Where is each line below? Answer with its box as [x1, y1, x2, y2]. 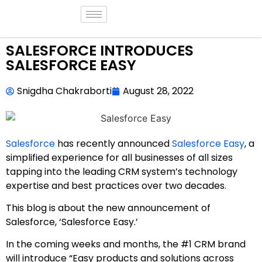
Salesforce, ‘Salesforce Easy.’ [6, 215, 140, 229]
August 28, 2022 [123, 84, 194, 98]
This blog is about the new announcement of [6, 201, 211, 215]
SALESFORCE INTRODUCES [6, 40, 194, 61]
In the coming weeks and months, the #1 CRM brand [6, 237, 246, 251]
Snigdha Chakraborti [17, 84, 112, 98]
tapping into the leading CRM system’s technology [6, 164, 237, 178]
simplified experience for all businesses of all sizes [6, 150, 233, 164]
